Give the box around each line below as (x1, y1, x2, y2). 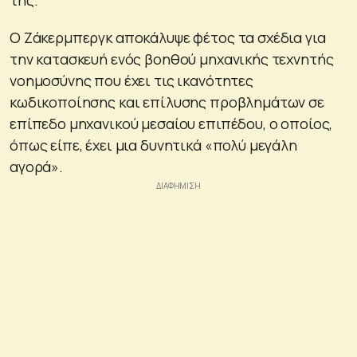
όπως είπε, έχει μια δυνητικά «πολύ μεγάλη (10, 135, 297, 155)
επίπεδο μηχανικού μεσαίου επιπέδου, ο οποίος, (10, 114, 333, 134)
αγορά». (10, 157, 63, 177)
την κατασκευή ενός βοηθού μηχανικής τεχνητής (10, 49, 334, 69)
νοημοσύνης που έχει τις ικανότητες (10, 71, 253, 91)
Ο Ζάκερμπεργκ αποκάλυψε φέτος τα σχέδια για (10, 28, 326, 48)
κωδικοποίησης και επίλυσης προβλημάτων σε (10, 92, 324, 112)
